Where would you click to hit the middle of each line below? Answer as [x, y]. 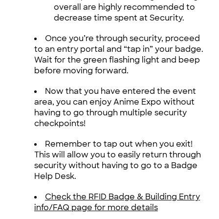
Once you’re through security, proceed [122, 39]
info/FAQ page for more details [96, 208]
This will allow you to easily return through [118, 155]
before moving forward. [81, 71]
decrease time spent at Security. [119, 18]
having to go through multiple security [110, 113]
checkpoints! [60, 124]
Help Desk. [55, 176]
